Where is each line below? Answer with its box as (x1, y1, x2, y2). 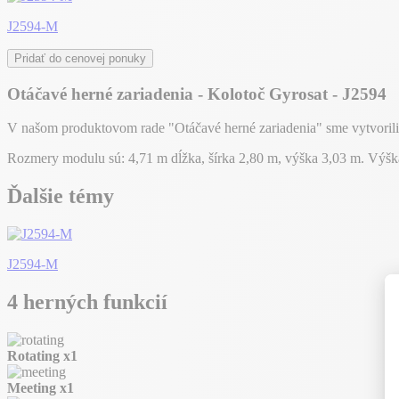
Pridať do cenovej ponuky (14, 52, 146, 65)
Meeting (7, 380, 60, 396)
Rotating (7, 348, 63, 364)
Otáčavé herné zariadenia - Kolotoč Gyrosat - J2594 (7, 84, 387, 103)
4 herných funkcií (7, 290, 167, 314)
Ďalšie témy (7, 184, 114, 208)
